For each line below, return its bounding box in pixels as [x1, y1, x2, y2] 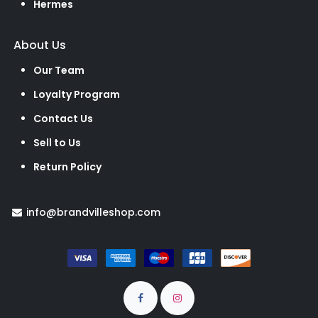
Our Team [33, 63, 84, 78]
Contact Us [33, 111, 93, 126]
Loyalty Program [33, 87, 120, 102]
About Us [13, 37, 69, 54]
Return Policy [33, 160, 102, 175]
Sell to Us [33, 136, 81, 150]
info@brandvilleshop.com [23, 205, 160, 220]
